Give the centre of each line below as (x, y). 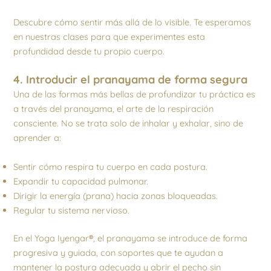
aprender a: (38, 138)
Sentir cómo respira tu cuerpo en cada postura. (111, 166)
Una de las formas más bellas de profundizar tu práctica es (135, 94)
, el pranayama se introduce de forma (171, 238)
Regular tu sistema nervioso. (72, 210)
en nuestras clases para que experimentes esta (109, 37)
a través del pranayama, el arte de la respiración (114, 109)
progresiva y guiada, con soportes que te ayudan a (119, 252)
